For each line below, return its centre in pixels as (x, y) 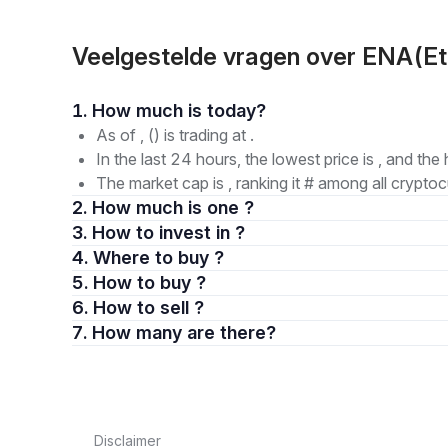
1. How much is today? (236, 110)
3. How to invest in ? (168, 232)
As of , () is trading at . (175, 135)
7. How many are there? (231, 332)
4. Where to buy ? (158, 257)
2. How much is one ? (173, 207)
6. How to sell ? (148, 307)
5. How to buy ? (149, 282)
